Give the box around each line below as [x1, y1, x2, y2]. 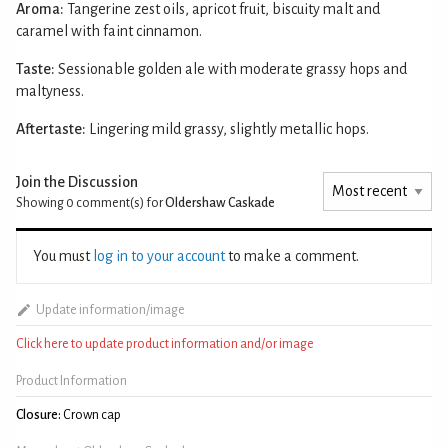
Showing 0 [16, 195, 74, 210]
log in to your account [93, 247, 225, 264]
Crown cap [61, 407, 121, 422]
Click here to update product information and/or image [16, 336, 314, 351]
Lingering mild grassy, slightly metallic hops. [89, 120, 369, 137]
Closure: [16, 407, 61, 422]
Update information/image [35, 302, 185, 317]
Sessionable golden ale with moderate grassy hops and [58, 60, 407, 77]
